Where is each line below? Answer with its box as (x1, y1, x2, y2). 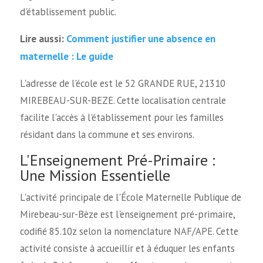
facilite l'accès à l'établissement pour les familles (19, 110, 224, 124)
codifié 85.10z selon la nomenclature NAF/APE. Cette (19, 225, 238, 238)
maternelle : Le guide (19, 49, 113, 63)
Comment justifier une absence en (66, 32, 215, 46)
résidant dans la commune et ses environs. (19, 127, 194, 141)
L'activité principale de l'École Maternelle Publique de (19, 191, 241, 204)
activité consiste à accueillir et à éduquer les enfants (19, 242, 235, 255)
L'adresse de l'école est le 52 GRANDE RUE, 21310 (19, 76, 225, 90)
